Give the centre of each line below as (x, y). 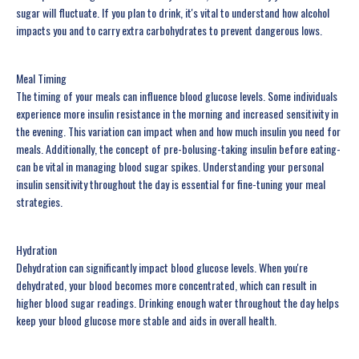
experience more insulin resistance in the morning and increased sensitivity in (177, 114)
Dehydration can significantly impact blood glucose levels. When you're (162, 268)
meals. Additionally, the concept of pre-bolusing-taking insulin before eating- (178, 149)
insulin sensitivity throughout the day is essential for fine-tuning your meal (171, 184)
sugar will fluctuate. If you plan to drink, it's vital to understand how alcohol (173, 13)
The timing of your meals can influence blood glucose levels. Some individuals (177, 96)
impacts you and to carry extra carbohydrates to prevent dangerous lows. (169, 30)
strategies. (39, 202)
